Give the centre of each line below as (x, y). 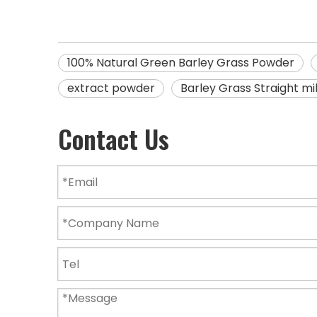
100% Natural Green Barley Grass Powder (181, 63)
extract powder (111, 88)
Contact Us (114, 138)
